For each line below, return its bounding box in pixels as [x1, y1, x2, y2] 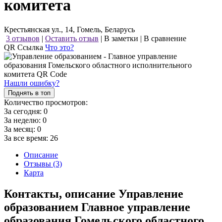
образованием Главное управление [4, 200, 190, 214]
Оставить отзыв [45, 34, 99, 43]
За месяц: [4, 124, 37, 133]
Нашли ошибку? [4, 78, 59, 87]
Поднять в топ [8, 89, 51, 97]
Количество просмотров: [4, 98, 88, 107]
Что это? [45, 43, 74, 52]
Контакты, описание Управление [4, 187, 183, 200]
